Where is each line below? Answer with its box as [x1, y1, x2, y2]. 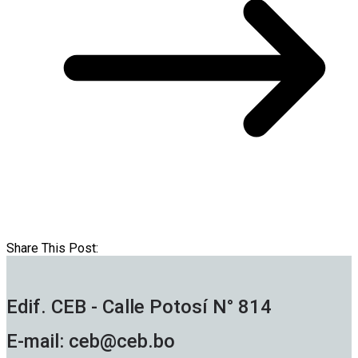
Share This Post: [6, 241, 98, 257]
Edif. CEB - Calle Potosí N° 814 [6, 296, 272, 319]
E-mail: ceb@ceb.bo [6, 330, 180, 353]
